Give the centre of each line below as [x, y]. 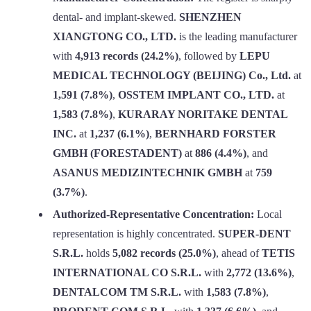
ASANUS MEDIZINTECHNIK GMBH [148, 172]
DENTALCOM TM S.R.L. [117, 292]
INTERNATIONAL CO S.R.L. [127, 272]
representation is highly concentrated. [135, 233]
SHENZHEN [210, 17]
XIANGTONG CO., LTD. [115, 36]
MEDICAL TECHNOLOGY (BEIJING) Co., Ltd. [172, 75]
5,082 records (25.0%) [164, 253]
